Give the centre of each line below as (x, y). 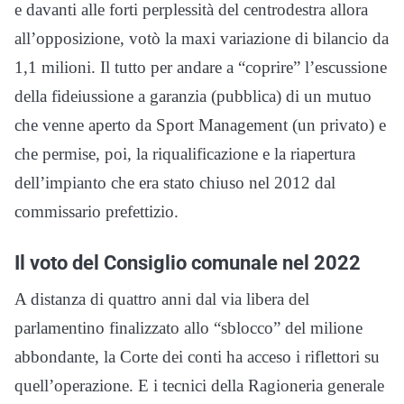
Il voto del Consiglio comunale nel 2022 (188, 263)
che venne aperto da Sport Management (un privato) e (200, 125)
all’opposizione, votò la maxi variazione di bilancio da (202, 39)
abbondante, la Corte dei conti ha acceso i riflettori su (197, 357)
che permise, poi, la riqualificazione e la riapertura (185, 154)
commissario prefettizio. (96, 212)
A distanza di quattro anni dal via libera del (162, 299)
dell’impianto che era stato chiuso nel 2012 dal (175, 183)
